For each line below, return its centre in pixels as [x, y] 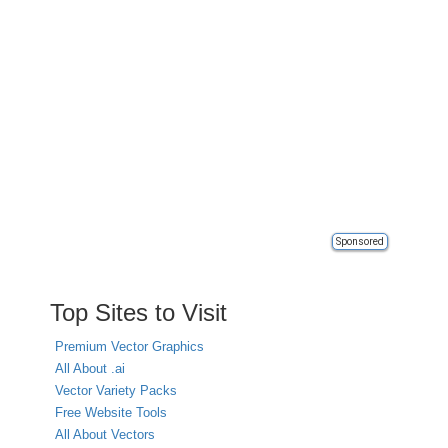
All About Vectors [105, 434]
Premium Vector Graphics [129, 346]
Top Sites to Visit [138, 312]
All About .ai [90, 368]
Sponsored [360, 241]
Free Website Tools [111, 412]
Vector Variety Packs [116, 390]
